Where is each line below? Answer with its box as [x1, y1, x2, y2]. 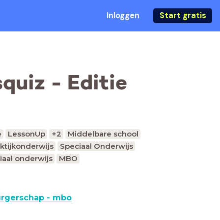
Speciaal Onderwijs [59, 141, 133, 151]
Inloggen [106, 10, 139, 21]
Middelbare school [67, 129, 138, 138]
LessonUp [7, 129, 45, 138]
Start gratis [159, 10, 206, 21]
